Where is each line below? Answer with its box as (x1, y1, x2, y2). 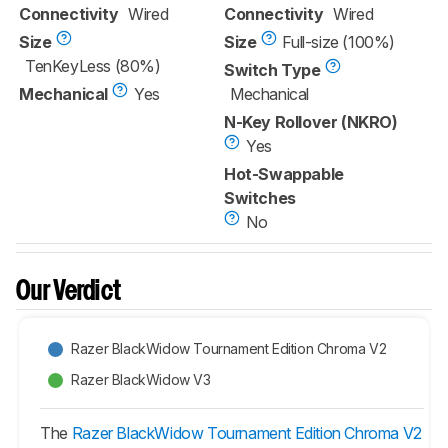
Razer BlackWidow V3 (71, 371, 211, 389)
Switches (224, 187, 296, 208)
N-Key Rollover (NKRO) (224, 111, 398, 132)
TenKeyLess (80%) (25, 55, 161, 76)
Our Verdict (16, 279, 122, 305)
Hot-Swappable (224, 163, 344, 184)
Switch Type (224, 59, 321, 80)
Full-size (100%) (282, 31, 396, 52)
